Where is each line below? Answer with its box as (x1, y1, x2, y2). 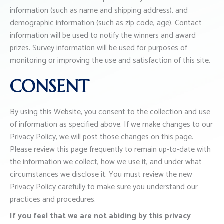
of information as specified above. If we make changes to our (10, 118, 213, 132)
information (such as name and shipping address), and (10, 4, 188, 18)
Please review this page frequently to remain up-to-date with (10, 143, 211, 157)
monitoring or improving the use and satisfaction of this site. (10, 54, 210, 68)
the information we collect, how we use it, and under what (10, 155, 202, 169)
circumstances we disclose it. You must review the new (10, 168, 192, 182)
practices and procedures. (10, 193, 96, 207)
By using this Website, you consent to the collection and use (10, 105, 210, 119)
